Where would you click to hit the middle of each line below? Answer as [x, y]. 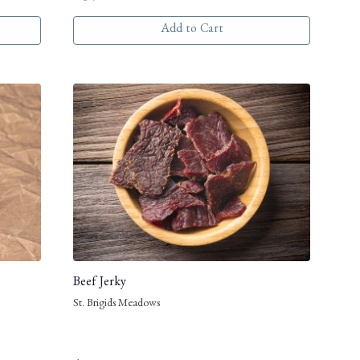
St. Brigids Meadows [117, 305]
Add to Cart [192, 30]
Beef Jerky [100, 284]
